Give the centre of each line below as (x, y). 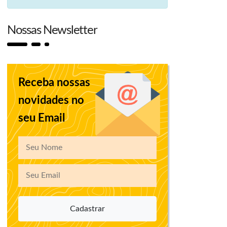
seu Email (42, 118)
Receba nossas (54, 83)
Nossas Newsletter (52, 30)
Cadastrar (87, 209)
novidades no (51, 100)
